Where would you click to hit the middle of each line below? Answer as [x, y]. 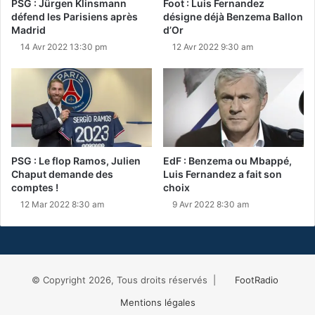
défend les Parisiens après [75, 16]
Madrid [28, 30]
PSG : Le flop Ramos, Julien [76, 161]
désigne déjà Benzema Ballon [233, 16]
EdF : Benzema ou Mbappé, [227, 161]
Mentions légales [157, 303]
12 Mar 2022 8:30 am [62, 205]
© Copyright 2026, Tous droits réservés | [126, 280]
